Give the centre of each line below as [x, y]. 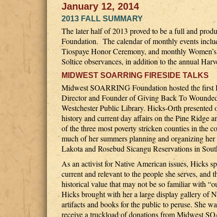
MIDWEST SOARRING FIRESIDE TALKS [135, 75]
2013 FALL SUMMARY [102, 19]
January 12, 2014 [100, 6]
